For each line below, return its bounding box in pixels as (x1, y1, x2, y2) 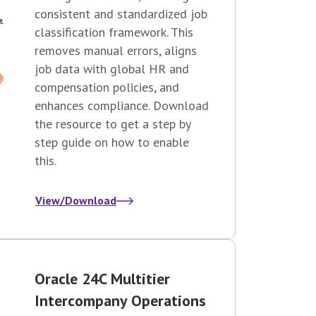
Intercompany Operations (35, 291, 206, 311)
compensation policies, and (35, 79, 179, 96)
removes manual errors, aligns (35, 42, 197, 59)
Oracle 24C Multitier (35, 269, 170, 289)
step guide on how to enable (35, 134, 189, 151)
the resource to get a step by (35, 116, 190, 133)
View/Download (35, 193, 116, 208)
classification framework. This (35, 24, 193, 41)
